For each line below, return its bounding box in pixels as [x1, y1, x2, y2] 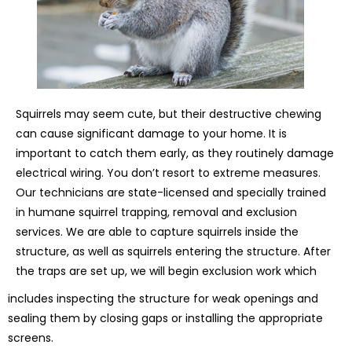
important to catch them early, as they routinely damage [16, 145, 334, 162]
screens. [8, 330, 53, 346]
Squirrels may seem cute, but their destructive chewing [16, 106, 321, 123]
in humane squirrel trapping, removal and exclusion [16, 204, 297, 221]
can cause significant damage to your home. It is [16, 126, 287, 142]
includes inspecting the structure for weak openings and [8, 291, 318, 307]
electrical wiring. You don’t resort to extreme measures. [16, 165, 321, 181]
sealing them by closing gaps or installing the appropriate [8, 310, 323, 327]
